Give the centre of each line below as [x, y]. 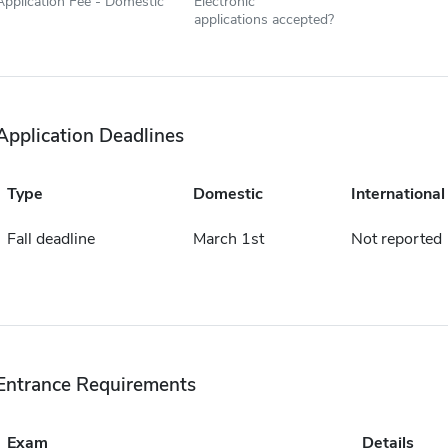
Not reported [396, 239]
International [397, 194]
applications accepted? [263, 19]
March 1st [228, 239]
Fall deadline [50, 239]
